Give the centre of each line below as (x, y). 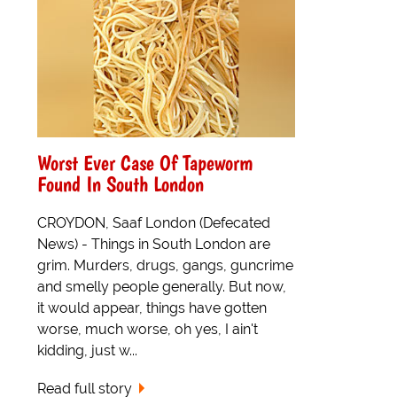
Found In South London (121, 183)
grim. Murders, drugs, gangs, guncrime (165, 265)
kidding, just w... (87, 350)
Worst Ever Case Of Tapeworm (145, 162)
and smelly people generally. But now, (162, 286)
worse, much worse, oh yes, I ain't (148, 329)
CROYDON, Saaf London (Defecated (154, 222)
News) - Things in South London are (154, 244)
